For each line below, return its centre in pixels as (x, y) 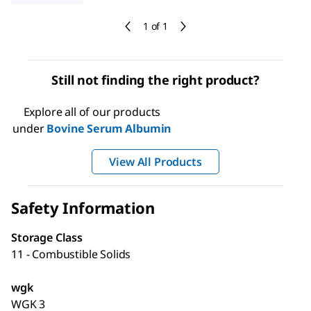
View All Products (155, 162)
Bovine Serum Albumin (109, 128)
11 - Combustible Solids (71, 254)
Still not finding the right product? (155, 80)
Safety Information (83, 208)
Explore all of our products (92, 112)
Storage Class (47, 237)
